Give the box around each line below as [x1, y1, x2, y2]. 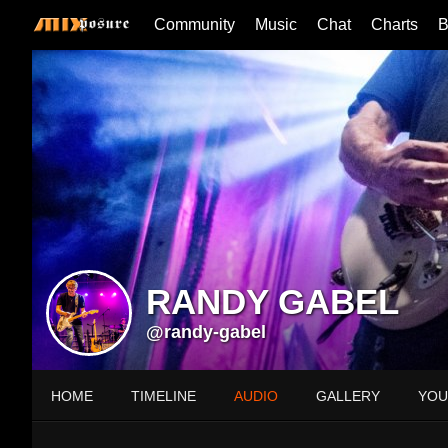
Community [154, 16, 235, 33]
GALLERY [316, 388, 380, 404]
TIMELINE [131, 388, 196, 404]
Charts [371, 16, 418, 33]
